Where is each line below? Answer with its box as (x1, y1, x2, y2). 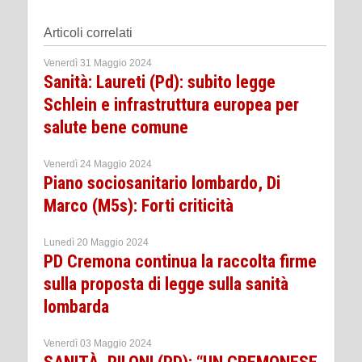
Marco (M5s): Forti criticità (44, 195, 234, 216)
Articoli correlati (44, 25, 133, 40)
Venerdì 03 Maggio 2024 (44, 337, 152, 349)
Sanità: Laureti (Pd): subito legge (44, 71, 276, 92)
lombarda (44, 296, 109, 317)
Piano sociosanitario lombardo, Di (44, 172, 280, 193)
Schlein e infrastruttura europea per (44, 94, 299, 115)
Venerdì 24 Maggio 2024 (44, 158, 152, 170)
